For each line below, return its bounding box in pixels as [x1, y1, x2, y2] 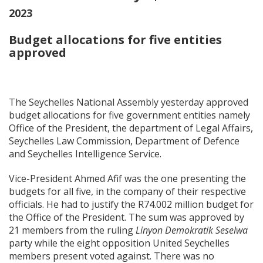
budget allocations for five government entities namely [9, 109, 250, 122]
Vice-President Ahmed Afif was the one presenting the [9, 172, 246, 185]
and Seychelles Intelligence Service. [9, 147, 164, 160]
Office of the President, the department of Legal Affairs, [9, 122, 253, 134]
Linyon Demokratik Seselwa [136, 224, 248, 237]
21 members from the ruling [9, 224, 136, 237]
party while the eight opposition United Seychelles [9, 237, 230, 249]
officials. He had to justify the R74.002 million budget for [9, 198, 254, 211]
